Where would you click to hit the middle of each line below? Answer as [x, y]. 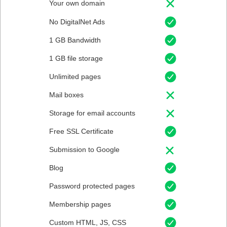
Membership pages [80, 204]
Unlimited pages [75, 77]
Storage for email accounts [92, 113]
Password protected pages [92, 186]
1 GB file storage [76, 58]
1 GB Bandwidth [75, 40]
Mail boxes [66, 95]
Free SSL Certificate [81, 131]
